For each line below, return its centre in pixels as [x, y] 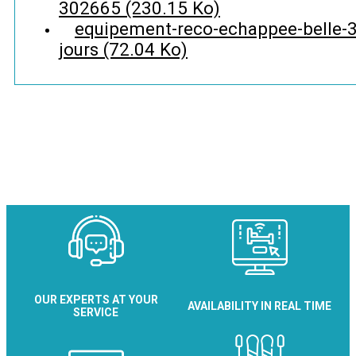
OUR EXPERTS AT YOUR [96, 300]
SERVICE [96, 313]
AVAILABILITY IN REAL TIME [260, 306]
